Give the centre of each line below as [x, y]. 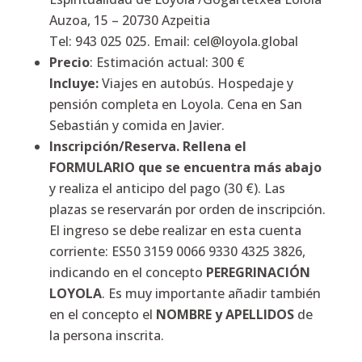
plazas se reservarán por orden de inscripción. [187, 209]
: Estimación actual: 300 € [167, 62]
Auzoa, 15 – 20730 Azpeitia [129, 20]
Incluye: [75, 83]
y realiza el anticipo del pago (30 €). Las [167, 188]
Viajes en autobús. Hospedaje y [197, 83]
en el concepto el [102, 314]
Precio [69, 62]
